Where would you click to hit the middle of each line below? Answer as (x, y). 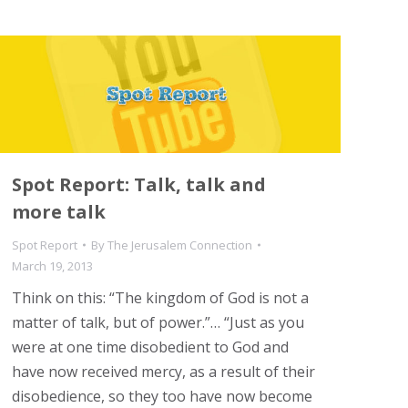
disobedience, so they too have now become (162, 396)
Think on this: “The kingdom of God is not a (160, 297)
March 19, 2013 (52, 265)
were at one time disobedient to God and (150, 347)
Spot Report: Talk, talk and (139, 184)
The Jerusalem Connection (180, 245)
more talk (59, 211)
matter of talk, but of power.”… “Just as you (158, 322)
